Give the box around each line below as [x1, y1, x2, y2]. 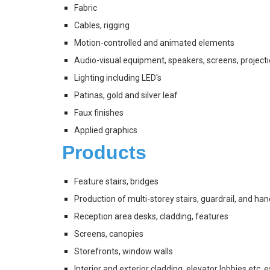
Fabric [74, 3, 97, 13]
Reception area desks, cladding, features [74, 211, 228, 221]
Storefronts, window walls [74, 246, 173, 256]
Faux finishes [74, 108, 124, 118]
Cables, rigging [74, 20, 130, 31]
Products [61, 142, 146, 164]
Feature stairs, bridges [74, 176, 159, 186]
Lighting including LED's [74, 73, 162, 83]
